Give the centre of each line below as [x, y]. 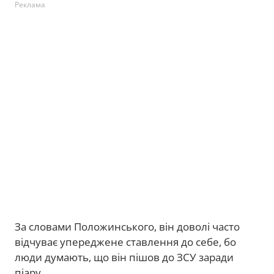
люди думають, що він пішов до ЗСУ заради [124, 257]
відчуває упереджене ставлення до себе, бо [125, 242]
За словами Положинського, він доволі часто [127, 227]
